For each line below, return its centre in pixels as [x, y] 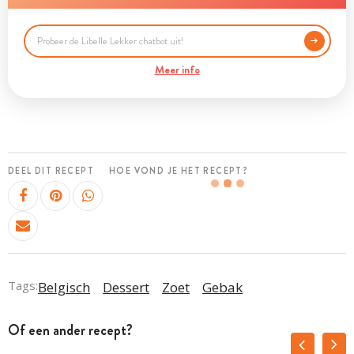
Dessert [126, 287]
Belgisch [64, 287]
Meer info [177, 70]
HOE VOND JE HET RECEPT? [179, 171]
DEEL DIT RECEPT [51, 171]
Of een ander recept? [70, 330]
